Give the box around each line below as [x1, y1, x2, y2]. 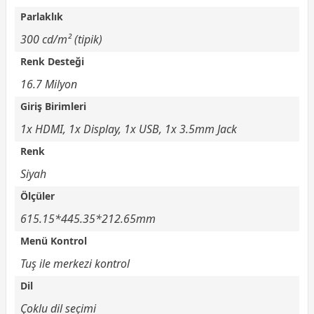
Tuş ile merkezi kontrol [20, 255, 130, 271]
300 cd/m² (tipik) [20, 31, 102, 47]
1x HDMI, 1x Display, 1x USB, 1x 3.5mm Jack [20, 121, 237, 137]
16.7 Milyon [20, 76, 77, 92]
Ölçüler [20, 189, 55, 203]
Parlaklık [20, 9, 63, 23]
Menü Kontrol [20, 233, 87, 247]
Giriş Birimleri [20, 99, 86, 113]
